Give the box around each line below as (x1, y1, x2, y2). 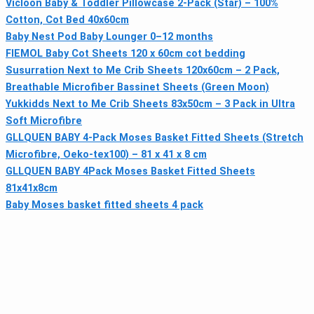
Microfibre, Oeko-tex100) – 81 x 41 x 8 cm (6, 148, 207, 161)
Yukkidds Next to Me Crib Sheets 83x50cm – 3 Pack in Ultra (6, 97, 295, 110)
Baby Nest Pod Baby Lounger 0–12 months (6, 30, 213, 43)
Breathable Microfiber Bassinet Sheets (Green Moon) (6, 81, 269, 93)
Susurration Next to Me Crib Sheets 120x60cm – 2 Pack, (6, 64, 280, 76)
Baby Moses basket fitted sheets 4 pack (6, 198, 203, 211)
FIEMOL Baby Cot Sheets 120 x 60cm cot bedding (6, 47, 245, 60)
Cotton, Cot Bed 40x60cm (6, 13, 129, 26)
